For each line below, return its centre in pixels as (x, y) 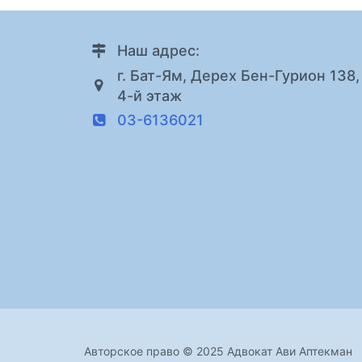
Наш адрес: (158, 51)
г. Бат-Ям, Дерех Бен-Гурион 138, (238, 75)
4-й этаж (149, 95)
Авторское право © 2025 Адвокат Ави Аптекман (218, 351)
